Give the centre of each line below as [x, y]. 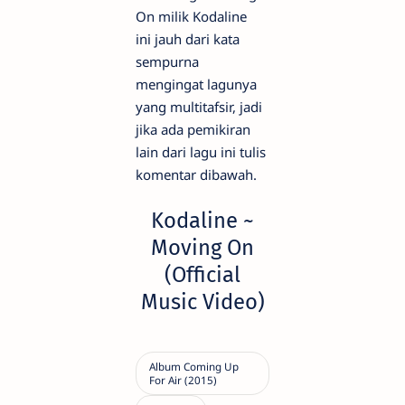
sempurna [167, 61]
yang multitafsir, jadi [199, 106]
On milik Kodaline [191, 16]
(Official [202, 275]
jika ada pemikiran [193, 129]
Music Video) [202, 302]
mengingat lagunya [196, 84]
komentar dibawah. [196, 174]
